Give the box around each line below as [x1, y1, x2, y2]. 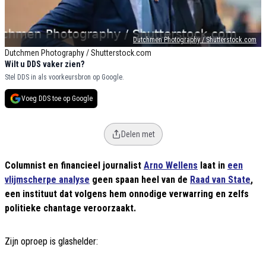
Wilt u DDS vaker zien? [5, 59, 84, 69]
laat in [198, 160, 227, 172]
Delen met [121, 129, 155, 140]
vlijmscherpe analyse [5, 174, 90, 186]
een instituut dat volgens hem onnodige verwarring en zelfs [5, 188, 249, 200]
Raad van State [190, 174, 251, 186]
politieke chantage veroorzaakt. [5, 202, 136, 214]
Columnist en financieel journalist [5, 160, 144, 172]
